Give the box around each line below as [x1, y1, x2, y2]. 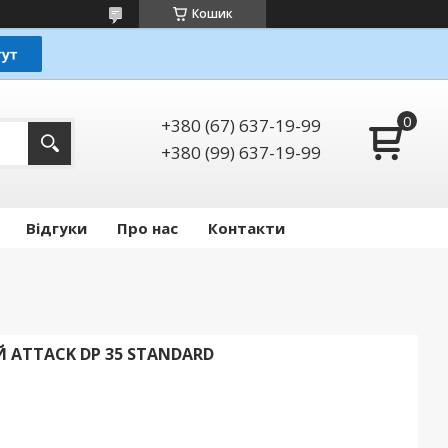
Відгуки [26, 218, 87, 239]
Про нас [117, 218, 178, 239]
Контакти [208, 218, 285, 239]
